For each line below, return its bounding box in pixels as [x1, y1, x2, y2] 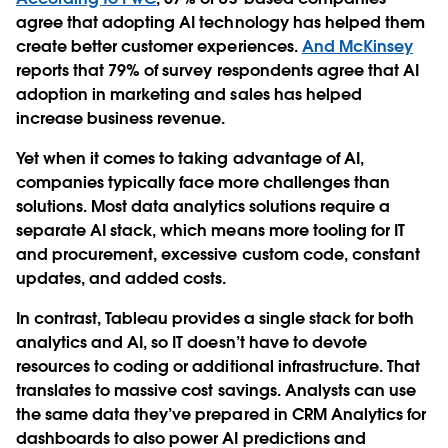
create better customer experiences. [16, 35, 302, 57]
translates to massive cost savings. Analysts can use [16, 379, 416, 401]
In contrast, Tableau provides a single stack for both [16, 307, 415, 329]
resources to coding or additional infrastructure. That [16, 355, 421, 377]
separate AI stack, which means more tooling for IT [16, 219, 405, 241]
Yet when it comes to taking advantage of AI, [16, 147, 364, 169]
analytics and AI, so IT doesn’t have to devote [16, 331, 367, 353]
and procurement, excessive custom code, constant [16, 243, 420, 265]
